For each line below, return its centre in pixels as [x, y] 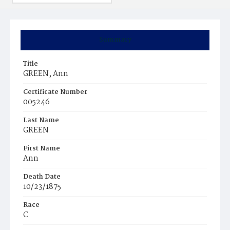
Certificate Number [55, 92]
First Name [42, 149]
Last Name [41, 120]
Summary [115, 40]
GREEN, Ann [46, 74]
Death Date [42, 177]
